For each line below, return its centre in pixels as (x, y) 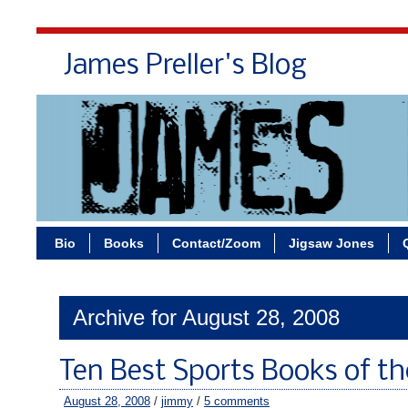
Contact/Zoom (216, 243)
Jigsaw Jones (331, 243)
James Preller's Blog (185, 66)
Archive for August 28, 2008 (206, 317)
